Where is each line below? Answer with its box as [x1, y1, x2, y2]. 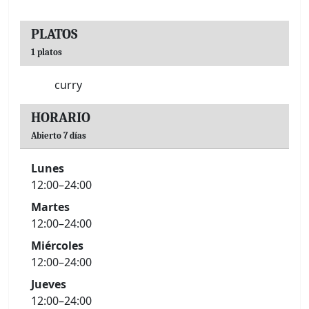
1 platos [31, 47, 62, 57]
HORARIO [31, 110, 90, 126]
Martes [31, 199, 70, 215]
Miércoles [31, 238, 83, 253]
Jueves [31, 277, 66, 292]
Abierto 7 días [31, 130, 86, 141]
